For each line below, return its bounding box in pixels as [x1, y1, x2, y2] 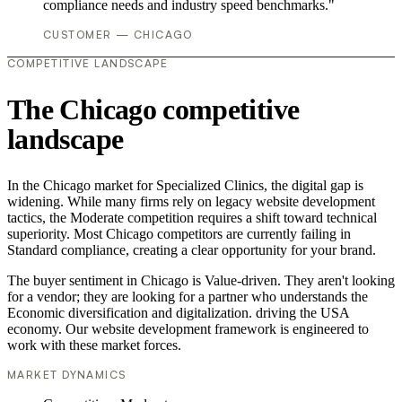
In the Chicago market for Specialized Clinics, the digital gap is [7, 178, 363, 194]
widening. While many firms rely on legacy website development [7, 194, 375, 210]
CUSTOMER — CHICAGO [43, 28, 193, 42]
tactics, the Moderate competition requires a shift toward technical [7, 210, 377, 226]
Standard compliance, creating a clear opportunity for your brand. [7, 242, 376, 258]
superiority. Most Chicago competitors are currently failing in [7, 226, 351, 242]
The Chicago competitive [7, 92, 300, 126]
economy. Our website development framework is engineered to [7, 321, 369, 337]
